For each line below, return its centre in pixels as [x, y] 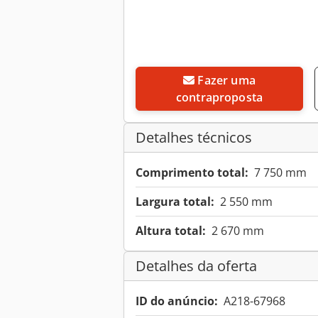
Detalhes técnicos [194, 138]
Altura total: [171, 231]
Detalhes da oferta [196, 266]
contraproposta [219, 98]
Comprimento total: [192, 173]
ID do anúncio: [177, 301]
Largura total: [175, 202]
